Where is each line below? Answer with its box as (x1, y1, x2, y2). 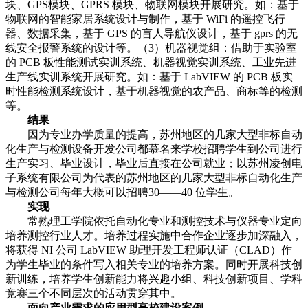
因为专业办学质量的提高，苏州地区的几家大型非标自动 (5, 129, 302, 141)
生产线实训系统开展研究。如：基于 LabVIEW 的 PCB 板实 (5, 71, 293, 83)
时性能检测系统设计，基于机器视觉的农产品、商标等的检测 (5, 85, 302, 98)
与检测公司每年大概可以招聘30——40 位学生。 (5, 186, 239, 199)
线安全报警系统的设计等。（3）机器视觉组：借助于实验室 (5, 42, 297, 54)
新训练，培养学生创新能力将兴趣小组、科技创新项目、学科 (5, 273, 302, 285)
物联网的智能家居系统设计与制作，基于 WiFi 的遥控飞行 (5, 13, 285, 25)
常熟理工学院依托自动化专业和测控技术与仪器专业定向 (5, 215, 302, 228)
